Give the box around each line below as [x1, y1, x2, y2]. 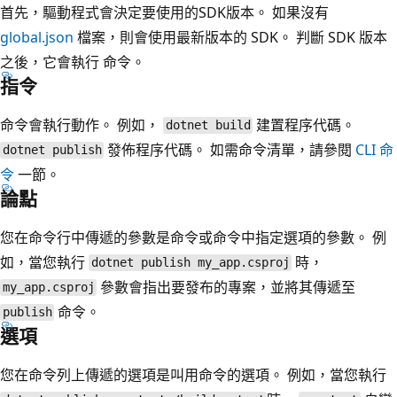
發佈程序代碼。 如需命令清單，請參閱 [104, 139, 356, 160]
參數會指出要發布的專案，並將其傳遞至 [97, 276, 356, 297]
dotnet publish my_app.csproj [90, 255, 290, 270]
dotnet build [165, 118, 251, 133]
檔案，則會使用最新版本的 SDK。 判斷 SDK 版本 [74, 27, 387, 47]
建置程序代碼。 [253, 114, 356, 135]
